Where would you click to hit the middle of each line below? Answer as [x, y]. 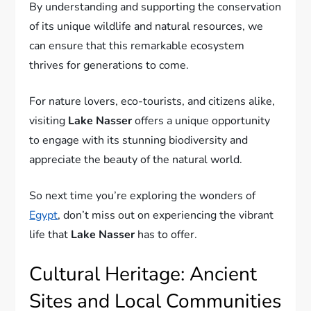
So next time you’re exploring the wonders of [143, 195]
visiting [49, 120]
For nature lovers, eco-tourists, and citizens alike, [152, 101]
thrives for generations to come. [109, 65]
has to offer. [166, 234]
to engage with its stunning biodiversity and [139, 140]
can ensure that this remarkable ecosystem [137, 45]
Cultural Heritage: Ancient [143, 274]
